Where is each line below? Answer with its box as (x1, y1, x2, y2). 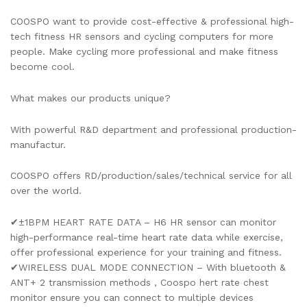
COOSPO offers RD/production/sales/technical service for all (10, 170, 292, 182)
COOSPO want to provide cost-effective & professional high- (10, 16, 294, 27)
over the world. (10, 185, 82, 197)
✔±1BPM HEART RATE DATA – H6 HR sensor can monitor (10, 217, 276, 228)
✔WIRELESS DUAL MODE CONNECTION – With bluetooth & (10, 262, 286, 273)
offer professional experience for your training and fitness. (10, 247, 282, 258)
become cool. (10, 61, 75, 72)
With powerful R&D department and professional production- (10, 123, 297, 135)
